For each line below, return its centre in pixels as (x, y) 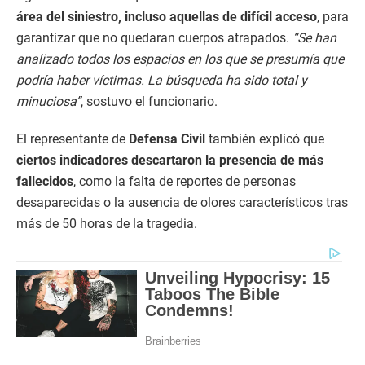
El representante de (73, 139)
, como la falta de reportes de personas (185, 181)
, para (333, 17)
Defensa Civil (167, 139)
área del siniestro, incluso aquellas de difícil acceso (167, 17)
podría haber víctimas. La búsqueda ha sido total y (162, 80)
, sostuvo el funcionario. (149, 101)
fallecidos (45, 181)
